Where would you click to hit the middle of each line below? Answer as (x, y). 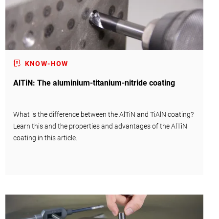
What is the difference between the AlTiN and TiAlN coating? (103, 114)
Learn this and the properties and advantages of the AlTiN (100, 126)
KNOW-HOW (46, 63)
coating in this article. (45, 138)
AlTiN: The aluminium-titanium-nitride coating (94, 83)
